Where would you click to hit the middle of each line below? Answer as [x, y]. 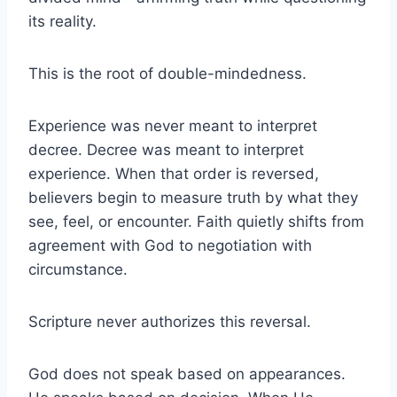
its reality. [62, 21]
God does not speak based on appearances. [187, 374]
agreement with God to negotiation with [170, 245]
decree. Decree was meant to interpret [166, 149]
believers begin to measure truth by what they [193, 197]
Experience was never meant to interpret [173, 125]
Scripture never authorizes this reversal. [170, 321]
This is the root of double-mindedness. [167, 73]
